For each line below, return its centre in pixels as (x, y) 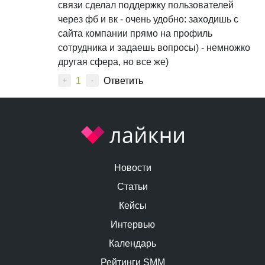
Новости (132, 168)
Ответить (123, 81)
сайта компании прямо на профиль (135, 34)
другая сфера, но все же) (113, 62)
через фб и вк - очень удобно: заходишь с (148, 20)
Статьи (132, 187)
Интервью (132, 225)
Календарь (132, 244)
